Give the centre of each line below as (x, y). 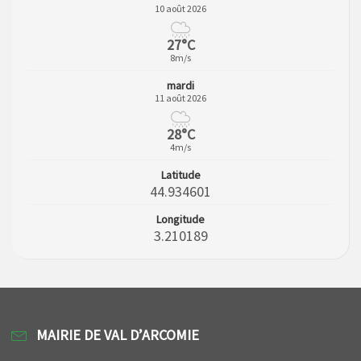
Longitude (180, 219)
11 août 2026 (180, 98)
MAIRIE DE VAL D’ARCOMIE (118, 334)
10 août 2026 (180, 8)
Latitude (180, 174)
